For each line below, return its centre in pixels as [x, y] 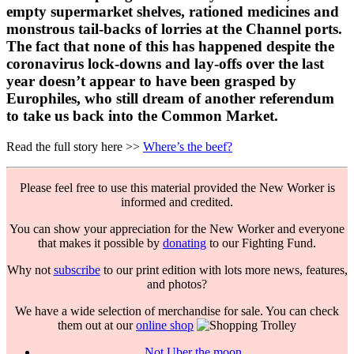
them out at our [97, 325]
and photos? [177, 284]
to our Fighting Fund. [261, 243]
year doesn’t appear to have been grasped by [151, 81]
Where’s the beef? [188, 146]
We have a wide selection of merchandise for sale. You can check [177, 311]
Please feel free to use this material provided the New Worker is [177, 187]
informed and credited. [177, 201]
